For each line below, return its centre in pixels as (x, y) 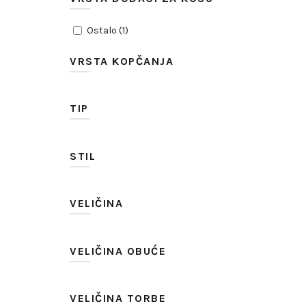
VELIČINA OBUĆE (118, 251)
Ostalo (101, 30)
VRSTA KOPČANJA (122, 61)
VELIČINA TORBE (118, 298)
